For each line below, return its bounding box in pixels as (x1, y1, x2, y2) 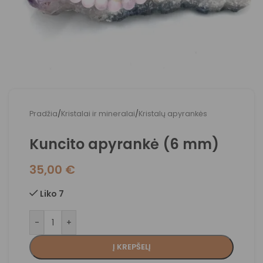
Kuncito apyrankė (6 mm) (29, 134, 219, 154)
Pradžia (29, 109, 58, 119)
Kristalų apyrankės (139, 109, 207, 119)
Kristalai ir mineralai (61, 109, 135, 119)
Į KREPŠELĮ (112, 241, 151, 252)
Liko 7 (40, 188, 65, 200)
